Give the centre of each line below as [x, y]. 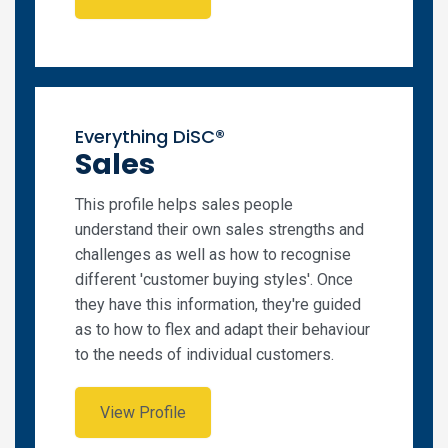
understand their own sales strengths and [219, 229]
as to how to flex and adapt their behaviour [222, 329]
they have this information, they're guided [218, 304]
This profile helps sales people [184, 204]
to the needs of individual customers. [206, 354]
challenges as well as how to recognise [213, 254]
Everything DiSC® [150, 136]
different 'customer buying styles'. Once [214, 279]
